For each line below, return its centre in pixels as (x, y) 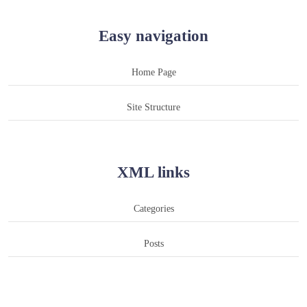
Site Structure (153, 107)
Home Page (153, 72)
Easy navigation (153, 36)
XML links (153, 172)
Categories (153, 209)
